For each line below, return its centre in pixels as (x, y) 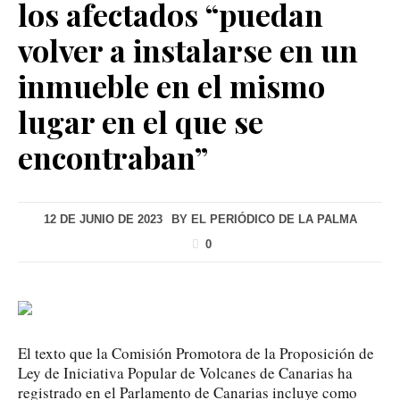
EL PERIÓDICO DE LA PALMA (274, 219)
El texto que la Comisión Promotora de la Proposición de (196, 353)
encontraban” (113, 157)
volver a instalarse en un (188, 50)
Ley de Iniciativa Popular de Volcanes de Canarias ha (185, 372)
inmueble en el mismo (171, 85)
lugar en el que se (141, 121)
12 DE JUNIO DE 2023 (103, 219)
